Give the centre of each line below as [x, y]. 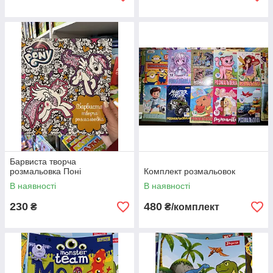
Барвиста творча [43, 161]
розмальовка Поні [45, 171]
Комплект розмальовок [190, 171]
